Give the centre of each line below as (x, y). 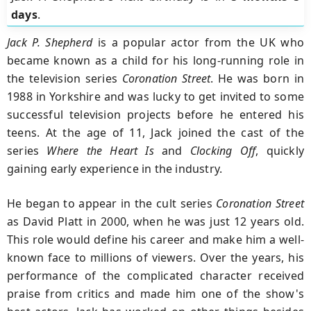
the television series (65, 78)
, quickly (280, 150)
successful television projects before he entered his (155, 114)
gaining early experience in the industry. (115, 168)
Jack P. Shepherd (50, 42)
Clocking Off (223, 150)
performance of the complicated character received (155, 275)
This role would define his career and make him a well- (155, 239)
